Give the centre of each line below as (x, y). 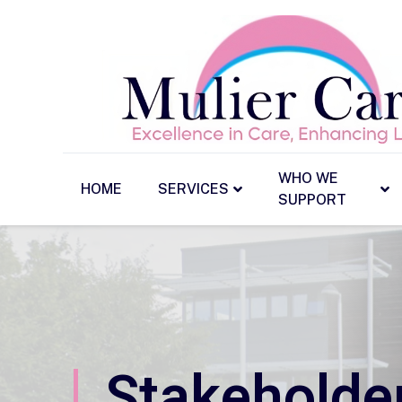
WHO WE (308, 179)
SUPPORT (312, 200)
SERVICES (193, 189)
